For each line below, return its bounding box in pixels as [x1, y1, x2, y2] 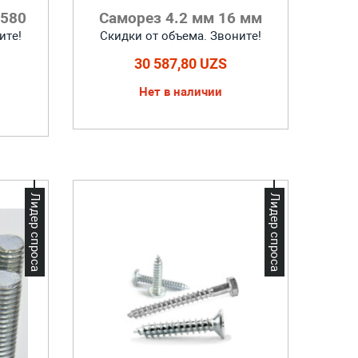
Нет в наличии [138, 85, 222, 99]
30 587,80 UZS [133, 55, 227, 72]
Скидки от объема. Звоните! [99, 29, 261, 43]
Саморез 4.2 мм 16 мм [98, 9, 262, 27]
